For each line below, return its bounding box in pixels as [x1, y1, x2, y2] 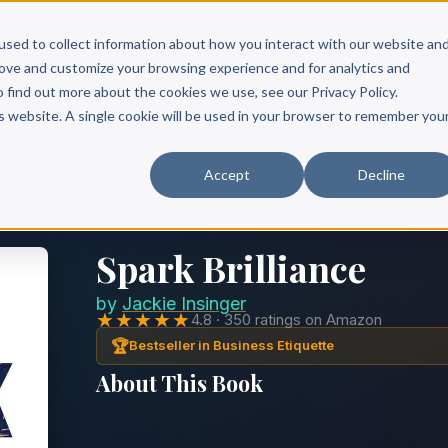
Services [62, 33, 126, 50]
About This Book [96, 368, 263, 397]
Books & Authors [263, 33, 382, 50]
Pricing [393, 33, 445, 51]
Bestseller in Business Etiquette [129, 337, 334, 353]
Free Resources [137, 33, 252, 50]
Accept [204, 165, 251, 183]
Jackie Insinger [122, 292, 246, 314]
